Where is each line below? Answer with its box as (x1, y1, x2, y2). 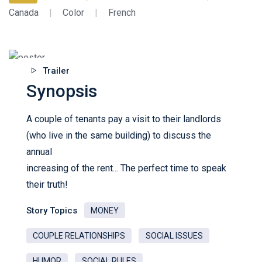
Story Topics (26, 205, 77, 216)
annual (26, 146, 52, 157)
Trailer (43, 65, 70, 76)
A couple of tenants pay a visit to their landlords (26, 113, 221, 125)
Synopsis (26, 80, 97, 101)
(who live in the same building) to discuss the (26, 129, 211, 141)
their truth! (26, 178, 68, 190)
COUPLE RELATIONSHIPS (33, 231, 126, 241)
